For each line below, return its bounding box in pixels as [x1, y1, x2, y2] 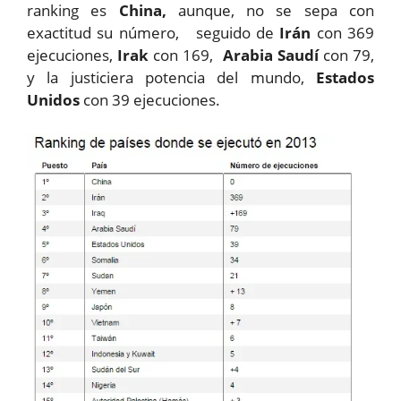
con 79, [318, 44, 374, 65]
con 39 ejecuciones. [80, 89, 220, 110]
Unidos [27, 89, 80, 110]
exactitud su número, [27, 21, 179, 43]
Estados [316, 66, 374, 88]
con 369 [311, 21, 375, 43]
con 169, [149, 44, 223, 65]
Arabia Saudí [222, 44, 319, 65]
